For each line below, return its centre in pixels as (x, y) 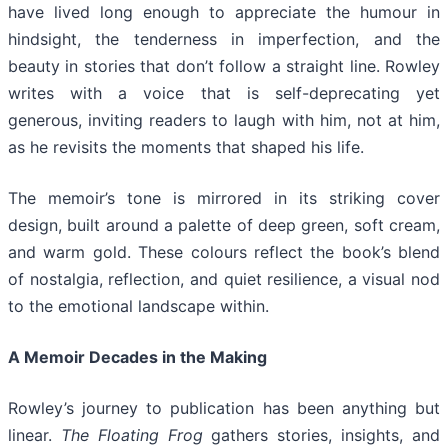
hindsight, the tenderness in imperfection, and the (224, 39)
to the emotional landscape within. (138, 306)
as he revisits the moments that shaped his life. (186, 147)
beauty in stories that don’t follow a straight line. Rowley (224, 66)
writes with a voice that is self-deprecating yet (224, 93)
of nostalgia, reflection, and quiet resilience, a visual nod (224, 279)
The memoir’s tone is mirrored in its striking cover (224, 198)
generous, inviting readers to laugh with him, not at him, (224, 120)
